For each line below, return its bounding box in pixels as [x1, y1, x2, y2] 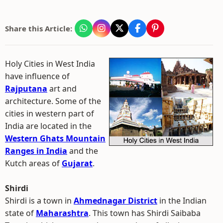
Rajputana [5, 83, 47, 94]
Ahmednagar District [74, 195, 157, 206]
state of [5, 208, 36, 219]
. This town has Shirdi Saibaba [89, 208, 201, 219]
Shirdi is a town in [5, 195, 74, 206]
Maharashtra [36, 208, 89, 219]
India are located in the [5, 120, 92, 131]
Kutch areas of [5, 158, 62, 169]
